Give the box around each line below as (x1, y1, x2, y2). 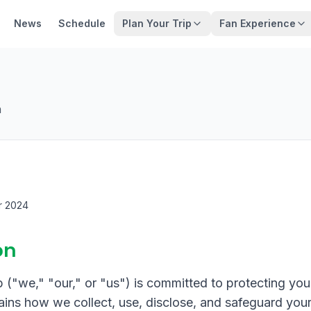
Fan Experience (219, 17, 296, 29)
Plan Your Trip (122, 17, 192, 29)
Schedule (58, 17, 106, 29)
